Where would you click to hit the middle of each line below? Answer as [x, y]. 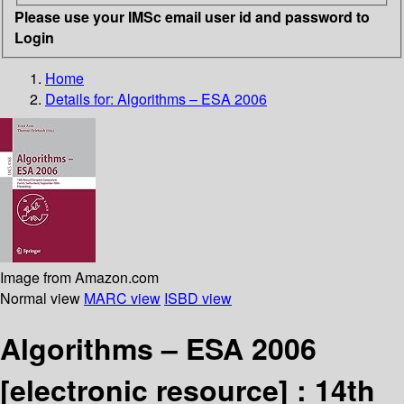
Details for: [81, 98]
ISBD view [198, 298]
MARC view [122, 298]
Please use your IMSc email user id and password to [192, 16]
